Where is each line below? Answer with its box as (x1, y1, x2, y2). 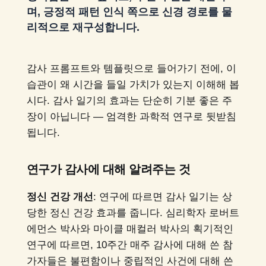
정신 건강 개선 (26, 191, 93, 203)
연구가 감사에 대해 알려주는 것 (26, 163, 191, 176)
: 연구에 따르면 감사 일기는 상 (93, 191, 232, 203)
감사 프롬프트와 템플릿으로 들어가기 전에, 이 (26, 62, 236, 74)
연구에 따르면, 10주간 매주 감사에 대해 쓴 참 (26, 239, 233, 251)
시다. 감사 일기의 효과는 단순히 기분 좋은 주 (26, 94, 232, 106)
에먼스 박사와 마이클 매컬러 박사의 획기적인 (26, 223, 233, 235)
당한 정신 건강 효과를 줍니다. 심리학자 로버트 (26, 207, 239, 219)
